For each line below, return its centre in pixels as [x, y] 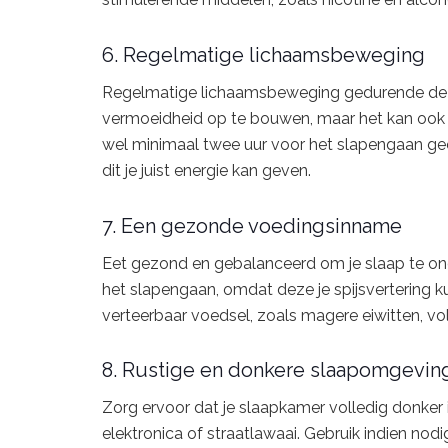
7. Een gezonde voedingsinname [252, 225]
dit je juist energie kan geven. [206, 170]
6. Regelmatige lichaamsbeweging [263, 54]
